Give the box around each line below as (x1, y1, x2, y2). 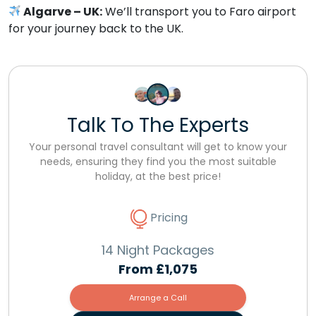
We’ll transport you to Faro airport (102, 3, 297, 20)
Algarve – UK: (23, 3, 103, 20)
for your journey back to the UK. (8, 20, 183, 37)
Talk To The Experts (67, 111, 249, 139)
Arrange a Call (129, 291, 187, 303)
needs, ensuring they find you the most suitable (39, 154, 276, 169)
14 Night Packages (102, 241, 214, 259)
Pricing (150, 209, 188, 226)
